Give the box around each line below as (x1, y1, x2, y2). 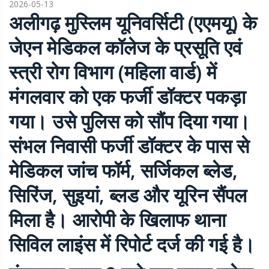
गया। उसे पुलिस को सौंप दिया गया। (9, 108, 250, 134)
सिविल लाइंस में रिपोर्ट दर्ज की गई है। (9, 231, 255, 258)
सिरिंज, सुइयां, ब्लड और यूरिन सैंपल (9, 182, 247, 208)
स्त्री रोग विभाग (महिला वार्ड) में (9, 59, 217, 85)
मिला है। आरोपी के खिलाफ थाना (9, 207, 226, 233)
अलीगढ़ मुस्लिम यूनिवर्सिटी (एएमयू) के (9, 10, 257, 36)
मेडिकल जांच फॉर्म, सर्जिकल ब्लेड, (9, 157, 238, 184)
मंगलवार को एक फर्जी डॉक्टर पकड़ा (9, 83, 246, 110)
